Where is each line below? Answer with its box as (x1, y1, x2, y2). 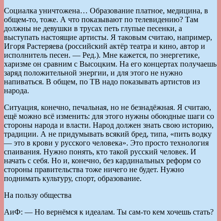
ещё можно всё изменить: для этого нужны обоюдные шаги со (4, 111, 214, 120)
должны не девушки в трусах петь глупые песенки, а (4, 24, 182, 33)
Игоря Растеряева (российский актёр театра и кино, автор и (4, 41, 205, 50)
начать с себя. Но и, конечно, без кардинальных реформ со (4, 156, 201, 165)
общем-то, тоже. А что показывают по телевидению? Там (4, 15, 198, 24)
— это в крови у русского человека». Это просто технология (4, 138, 209, 147)
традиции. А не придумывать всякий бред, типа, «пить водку (4, 129, 212, 138)
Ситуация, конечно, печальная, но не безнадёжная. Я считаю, (4, 103, 211, 111)
